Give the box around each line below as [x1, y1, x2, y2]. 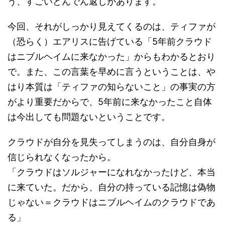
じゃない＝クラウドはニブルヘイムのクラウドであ [8, 196, 215, 207]
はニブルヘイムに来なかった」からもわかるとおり [8, 51, 215, 62]
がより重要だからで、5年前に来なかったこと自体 [8, 96, 212, 107]
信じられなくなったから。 [8, 151, 116, 162]
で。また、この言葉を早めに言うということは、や [8, 66, 215, 77]
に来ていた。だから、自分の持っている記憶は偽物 [8, 181, 215, 192]
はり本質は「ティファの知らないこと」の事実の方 [8, 81, 215, 92]
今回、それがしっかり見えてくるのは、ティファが [8, 21, 215, 32]
